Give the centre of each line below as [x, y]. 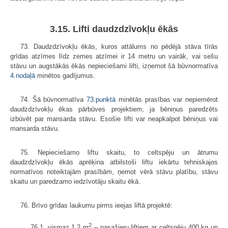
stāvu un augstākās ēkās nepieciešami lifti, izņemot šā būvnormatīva [114, 66]
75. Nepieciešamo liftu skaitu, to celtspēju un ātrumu [119, 152]
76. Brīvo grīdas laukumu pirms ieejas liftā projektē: [96, 205]
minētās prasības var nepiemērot [167, 99]
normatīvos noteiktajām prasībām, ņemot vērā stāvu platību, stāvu [114, 172]
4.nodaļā [23, 75]
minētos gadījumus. [65, 75]
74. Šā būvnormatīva [54, 99]
